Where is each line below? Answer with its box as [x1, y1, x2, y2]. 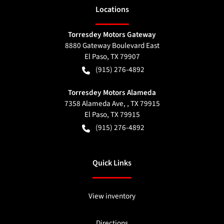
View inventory [88, 190, 135, 202]
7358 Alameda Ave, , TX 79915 [64, 98, 160, 109]
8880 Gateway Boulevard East [64, 40, 159, 51]
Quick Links [92, 157, 131, 169]
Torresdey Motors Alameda [68, 87, 156, 98]
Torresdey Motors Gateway [68, 29, 156, 40]
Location [95, 4, 125, 15]
